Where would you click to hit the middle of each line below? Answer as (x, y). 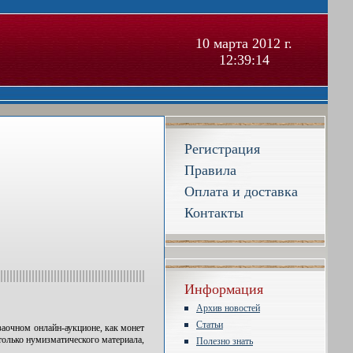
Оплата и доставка (241, 191)
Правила (210, 170)
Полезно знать (225, 341)
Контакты (214, 213)
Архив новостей (228, 308)
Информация (224, 289)
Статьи (210, 325)
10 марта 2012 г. (244, 43)
